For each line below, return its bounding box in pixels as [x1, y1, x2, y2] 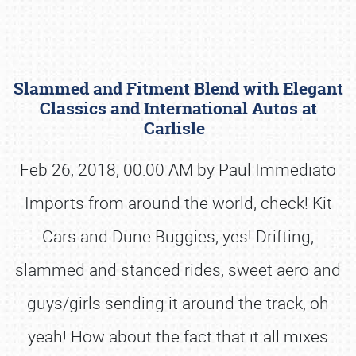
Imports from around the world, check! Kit [24, 192, 332, 214]
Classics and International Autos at [39, 97, 317, 120]
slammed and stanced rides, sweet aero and [15, 258, 341, 281]
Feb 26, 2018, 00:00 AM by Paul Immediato [20, 158, 336, 180]
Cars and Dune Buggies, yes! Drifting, [42, 225, 314, 247]
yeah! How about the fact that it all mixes [28, 325, 328, 347]
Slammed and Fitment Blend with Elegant [13, 77, 343, 100]
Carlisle [143, 117, 213, 140]
